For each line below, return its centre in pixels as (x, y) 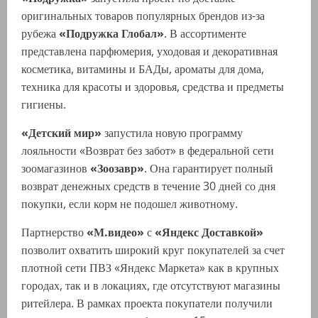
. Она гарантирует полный (209, 169)
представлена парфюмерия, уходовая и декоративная (149, 51)
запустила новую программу (172, 133)
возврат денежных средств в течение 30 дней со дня (148, 186)
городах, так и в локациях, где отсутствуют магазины (151, 286)
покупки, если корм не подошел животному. (130, 204)
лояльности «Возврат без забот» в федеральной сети (148, 151)
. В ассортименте (205, 34)
